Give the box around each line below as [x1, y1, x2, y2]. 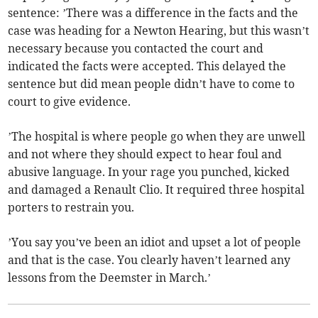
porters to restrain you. [8, 200, 135, 215]
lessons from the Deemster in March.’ [8, 270, 212, 285]
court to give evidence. [8, 94, 131, 109]
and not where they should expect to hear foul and [8, 147, 283, 162]
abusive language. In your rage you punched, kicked [8, 165, 290, 180]
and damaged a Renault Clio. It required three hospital [8, 182, 305, 197]
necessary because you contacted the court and [8, 41, 264, 56]
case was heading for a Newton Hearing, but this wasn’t [8, 23, 310, 38]
